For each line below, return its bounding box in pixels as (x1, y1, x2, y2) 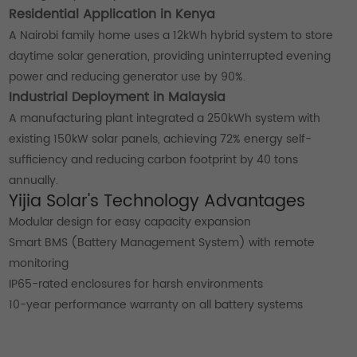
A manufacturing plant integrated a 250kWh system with (9, 108, 321, 127)
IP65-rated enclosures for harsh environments (9, 274, 264, 293)
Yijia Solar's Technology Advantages (9, 187, 306, 215)
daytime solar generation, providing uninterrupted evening (9, 46, 331, 65)
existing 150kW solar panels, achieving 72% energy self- (9, 129, 312, 148)
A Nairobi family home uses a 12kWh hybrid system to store (9, 25, 334, 45)
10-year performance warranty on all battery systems (9, 295, 304, 314)
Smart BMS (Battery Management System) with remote (9, 233, 316, 252)
